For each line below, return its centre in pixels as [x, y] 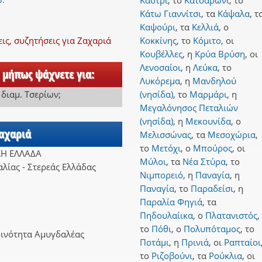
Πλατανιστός [231, 216]
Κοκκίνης [158, 41]
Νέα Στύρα [204, 162]
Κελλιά [205, 27]
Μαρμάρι [208, 94]
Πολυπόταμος [212, 229]
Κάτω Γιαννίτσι [170, 14]
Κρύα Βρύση [220, 54]
